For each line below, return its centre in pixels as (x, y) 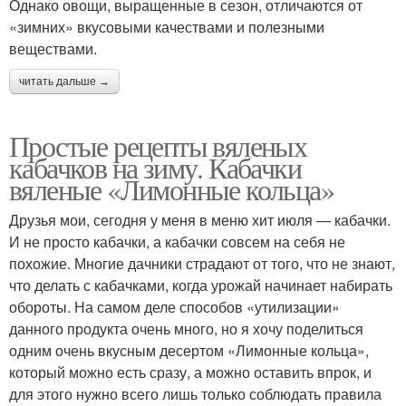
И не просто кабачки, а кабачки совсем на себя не (177, 241)
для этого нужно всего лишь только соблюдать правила (195, 393)
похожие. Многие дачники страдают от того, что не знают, (202, 263)
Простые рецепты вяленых (158, 145)
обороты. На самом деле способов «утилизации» (174, 306)
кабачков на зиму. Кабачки (155, 167)
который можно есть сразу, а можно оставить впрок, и (190, 372)
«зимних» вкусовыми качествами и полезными (167, 26)
